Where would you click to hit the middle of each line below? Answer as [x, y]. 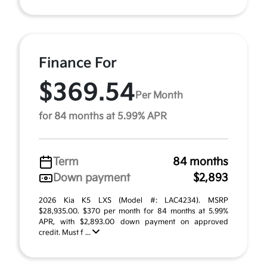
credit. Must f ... [66, 233]
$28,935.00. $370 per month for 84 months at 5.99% [133, 211]
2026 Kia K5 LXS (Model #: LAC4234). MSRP [133, 201]
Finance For [78, 63]
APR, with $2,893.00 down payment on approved [133, 222]
